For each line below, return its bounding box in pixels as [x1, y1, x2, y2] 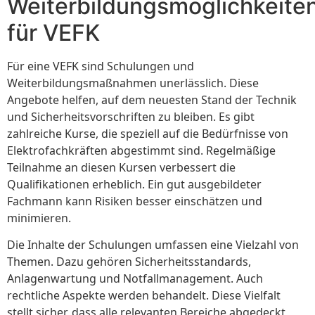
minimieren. [7, 210, 71, 226]
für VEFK [7, 18, 100, 46]
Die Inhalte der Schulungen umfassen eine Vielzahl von [7, 237, 299, 253]
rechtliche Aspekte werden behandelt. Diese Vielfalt [7, 288, 281, 304]
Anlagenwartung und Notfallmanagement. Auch [7, 271, 263, 287]
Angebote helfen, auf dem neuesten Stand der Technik [7, 91, 297, 108]
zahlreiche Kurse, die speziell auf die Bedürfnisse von [7, 125, 288, 141]
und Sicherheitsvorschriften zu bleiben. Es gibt [7, 108, 255, 124]
